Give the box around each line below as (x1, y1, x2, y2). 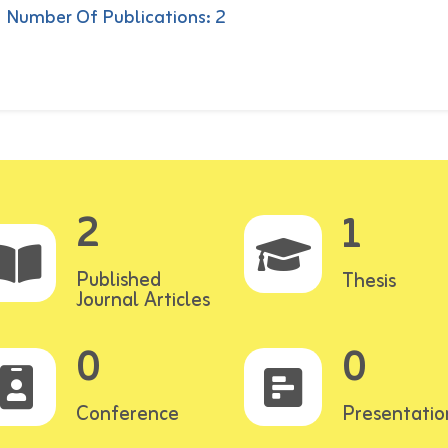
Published (75, 264, 161, 297)
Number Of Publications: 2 (5, 2, 226, 34)
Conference (75, 398, 179, 431)
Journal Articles (75, 284, 210, 317)
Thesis (342, 265, 396, 298)
